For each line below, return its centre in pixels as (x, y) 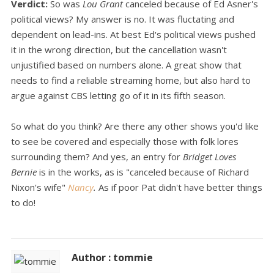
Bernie (25, 172)
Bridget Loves (209, 157)
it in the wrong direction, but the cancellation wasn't (119, 50)
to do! (23, 203)
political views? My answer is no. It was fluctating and (123, 19)
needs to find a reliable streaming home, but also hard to (131, 80)
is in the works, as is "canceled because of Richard (144, 172)
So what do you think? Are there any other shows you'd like (135, 126)
